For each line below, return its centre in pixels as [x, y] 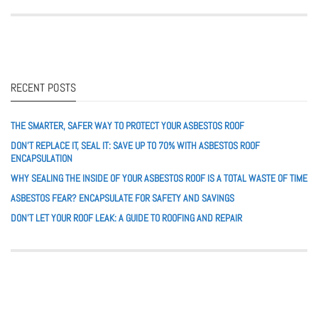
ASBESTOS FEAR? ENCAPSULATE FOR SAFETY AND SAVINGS [122, 198]
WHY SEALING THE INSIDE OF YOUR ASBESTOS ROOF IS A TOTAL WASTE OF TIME [159, 179]
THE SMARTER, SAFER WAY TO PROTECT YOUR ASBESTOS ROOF [127, 126]
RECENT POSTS [43, 88]
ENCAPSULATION [42, 159]
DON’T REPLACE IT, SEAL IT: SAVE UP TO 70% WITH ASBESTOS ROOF [135, 146]
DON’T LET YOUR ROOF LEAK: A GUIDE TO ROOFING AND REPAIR [126, 218]
